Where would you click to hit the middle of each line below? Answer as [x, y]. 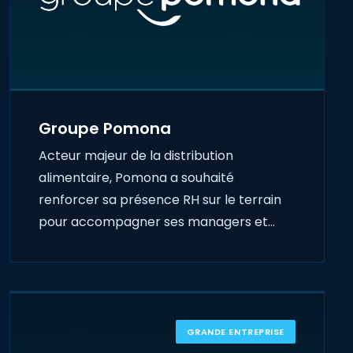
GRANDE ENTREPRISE [235, 332]
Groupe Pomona [105, 129]
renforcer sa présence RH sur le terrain [160, 200]
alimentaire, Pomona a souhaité [136, 178]
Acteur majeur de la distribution [136, 156]
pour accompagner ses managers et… [157, 222]
